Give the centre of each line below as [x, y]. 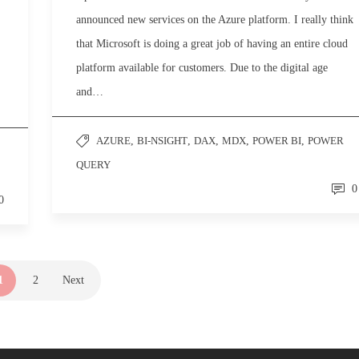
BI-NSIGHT [162, 141]
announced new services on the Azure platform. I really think [215, 20]
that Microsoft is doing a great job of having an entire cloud [212, 44]
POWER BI [277, 141]
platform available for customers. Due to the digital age [202, 68]
